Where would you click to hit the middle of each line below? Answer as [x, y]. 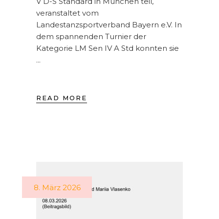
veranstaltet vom [67, 13]
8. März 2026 [57, 188]
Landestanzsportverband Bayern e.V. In [109, 25]
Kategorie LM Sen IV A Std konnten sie [108, 48]
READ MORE [62, 98]
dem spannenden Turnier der [91, 37]
